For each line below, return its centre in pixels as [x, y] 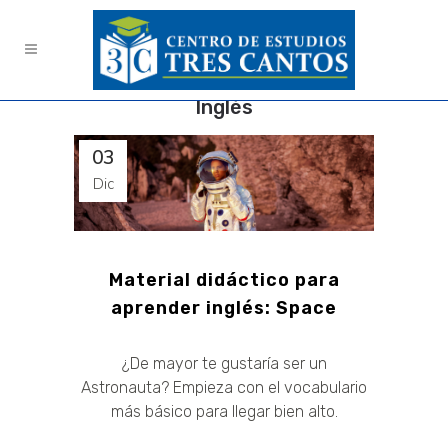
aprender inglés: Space [224, 307]
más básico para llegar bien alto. [224, 411]
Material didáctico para [224, 279]
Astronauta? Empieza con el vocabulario [224, 387]
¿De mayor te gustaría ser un [224, 363]
